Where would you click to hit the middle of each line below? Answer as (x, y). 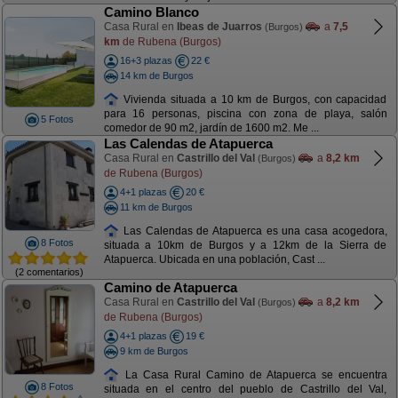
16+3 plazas (146, 60)
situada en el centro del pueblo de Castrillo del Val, (245, 390)
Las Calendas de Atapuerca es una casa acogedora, (253, 231)
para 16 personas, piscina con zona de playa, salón (245, 114)
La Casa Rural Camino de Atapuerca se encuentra (253, 374)
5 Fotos (57, 119)
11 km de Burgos (156, 207)
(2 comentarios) (49, 271)
